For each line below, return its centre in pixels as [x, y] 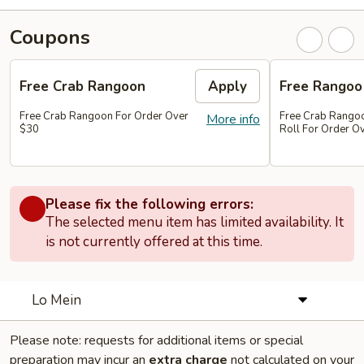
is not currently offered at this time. [154, 241]
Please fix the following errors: [149, 204]
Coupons [50, 37]
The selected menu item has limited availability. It [195, 222]
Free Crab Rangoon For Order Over [104, 116]
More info [233, 119]
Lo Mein [56, 300]
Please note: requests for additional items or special [156, 340]
